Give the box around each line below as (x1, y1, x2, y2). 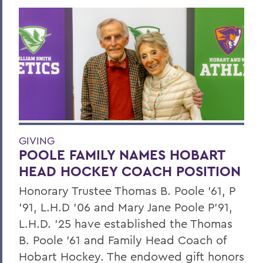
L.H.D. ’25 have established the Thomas (19, 216, 232, 231)
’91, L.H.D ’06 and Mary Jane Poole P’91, (19, 200, 232, 215)
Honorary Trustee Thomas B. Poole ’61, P (19, 183, 235, 198)
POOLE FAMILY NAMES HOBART (19, 146, 225, 164)
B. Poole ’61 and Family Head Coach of (19, 232, 226, 248)
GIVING (19, 134, 55, 148)
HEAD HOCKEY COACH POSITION (19, 162, 241, 181)
